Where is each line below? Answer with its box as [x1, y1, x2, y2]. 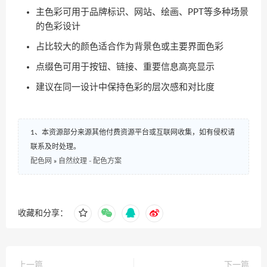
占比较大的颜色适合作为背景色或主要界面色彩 [36, 42, 223, 51]
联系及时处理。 [30, 143, 80, 150]
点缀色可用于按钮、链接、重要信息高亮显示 [36, 63, 215, 72]
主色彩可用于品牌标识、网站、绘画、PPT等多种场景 [36, 8, 249, 17]
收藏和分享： [18, 209, 68, 218]
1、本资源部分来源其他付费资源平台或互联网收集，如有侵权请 [30, 129, 235, 136]
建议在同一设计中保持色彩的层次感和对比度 [36, 83, 215, 92]
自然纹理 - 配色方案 [58, 157, 122, 164]
